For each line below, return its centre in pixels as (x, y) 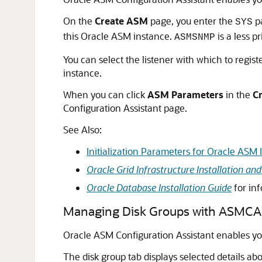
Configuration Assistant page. (125, 108)
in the (238, 94)
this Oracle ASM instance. (119, 36)
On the (79, 21)
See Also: (82, 130)
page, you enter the (192, 21)
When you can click (105, 94)
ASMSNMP (195, 37)
